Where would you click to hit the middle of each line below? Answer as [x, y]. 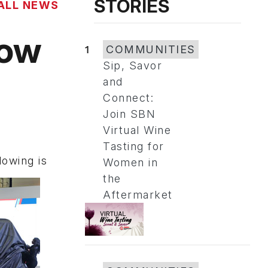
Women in [130, 162]
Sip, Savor [133, 66]
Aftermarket [138, 195]
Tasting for [134, 146]
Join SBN [129, 114]
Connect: [128, 98]
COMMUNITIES [151, 49]
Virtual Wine [137, 130]
